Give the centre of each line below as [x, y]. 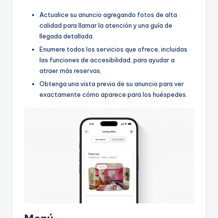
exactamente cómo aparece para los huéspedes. [113, 95]
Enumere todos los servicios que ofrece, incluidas [113, 49]
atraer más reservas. [71, 71]
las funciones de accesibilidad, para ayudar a [107, 60]
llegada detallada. [67, 36]
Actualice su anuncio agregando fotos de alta [108, 14]
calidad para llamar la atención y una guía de [106, 25]
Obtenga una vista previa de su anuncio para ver [112, 84]
